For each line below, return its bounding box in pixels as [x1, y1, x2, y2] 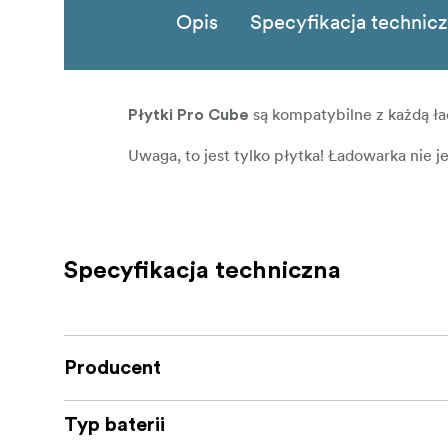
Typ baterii [64, 415, 165, 436]
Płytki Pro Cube [128, 107, 249, 124]
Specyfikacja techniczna [64, 259, 341, 284]
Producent [64, 358, 161, 379]
